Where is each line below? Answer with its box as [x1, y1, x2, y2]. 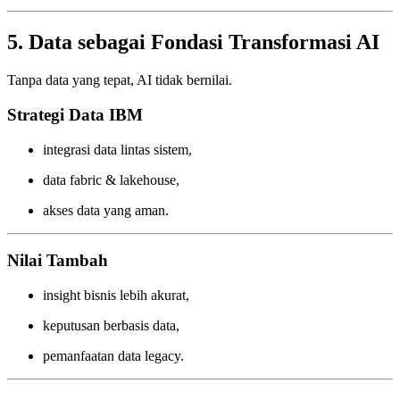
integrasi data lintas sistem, [43, 141, 192, 157]
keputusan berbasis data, [43, 318, 179, 334]
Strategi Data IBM [7, 105, 143, 124]
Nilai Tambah [7, 251, 108, 271]
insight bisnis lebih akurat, [43, 287, 189, 304]
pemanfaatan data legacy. [43, 348, 184, 364]
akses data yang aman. [43, 202, 169, 218]
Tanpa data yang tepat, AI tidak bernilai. [7, 72, 232, 88]
